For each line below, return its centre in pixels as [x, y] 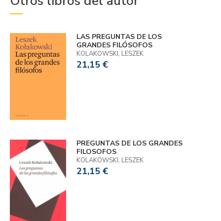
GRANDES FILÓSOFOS [114, 45]
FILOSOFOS [96, 151]
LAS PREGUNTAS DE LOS [119, 37]
